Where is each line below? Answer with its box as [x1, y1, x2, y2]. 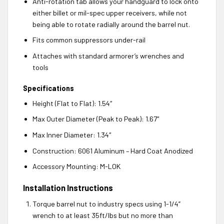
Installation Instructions [23, 183, 113, 193]
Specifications [23, 83, 74, 92]
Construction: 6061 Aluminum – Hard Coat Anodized [32, 146, 193, 155]
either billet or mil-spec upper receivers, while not [32, 8, 187, 17]
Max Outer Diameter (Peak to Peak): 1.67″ [32, 114, 159, 123]
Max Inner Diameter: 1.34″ [32, 130, 111, 139]
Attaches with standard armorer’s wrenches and [32, 51, 184, 60]
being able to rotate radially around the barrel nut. [32, 19, 190, 28]
